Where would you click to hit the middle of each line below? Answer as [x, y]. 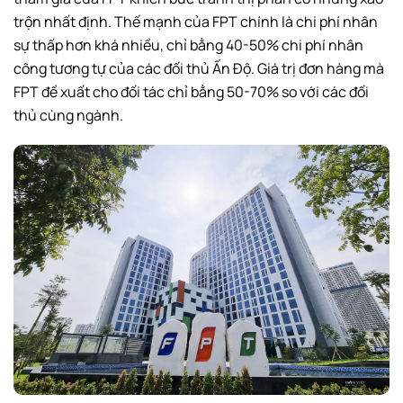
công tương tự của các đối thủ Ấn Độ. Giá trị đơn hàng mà [199, 68]
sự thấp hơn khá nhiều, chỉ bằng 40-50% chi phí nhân [188, 45]
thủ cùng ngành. [68, 115]
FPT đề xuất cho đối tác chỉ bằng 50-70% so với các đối [191, 91]
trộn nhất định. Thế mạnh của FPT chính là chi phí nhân [196, 21]
